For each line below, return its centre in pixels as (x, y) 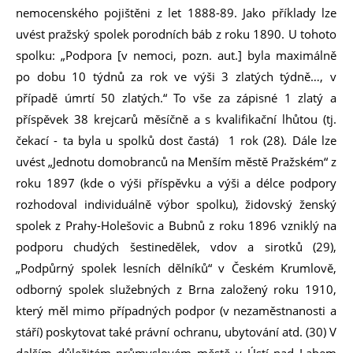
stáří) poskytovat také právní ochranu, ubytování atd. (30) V (176, 332)
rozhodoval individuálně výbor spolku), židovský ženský (176, 204)
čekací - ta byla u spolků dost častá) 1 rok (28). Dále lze (176, 140)
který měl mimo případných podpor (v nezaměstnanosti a (176, 310)
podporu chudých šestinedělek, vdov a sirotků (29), (176, 247)
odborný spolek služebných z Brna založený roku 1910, (176, 289)
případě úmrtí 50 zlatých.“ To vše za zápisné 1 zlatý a (176, 98)
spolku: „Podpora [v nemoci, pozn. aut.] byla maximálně (176, 55)
